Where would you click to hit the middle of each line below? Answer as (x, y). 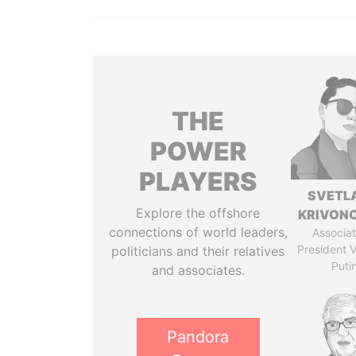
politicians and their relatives (198, 251)
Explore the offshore (198, 213)
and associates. (198, 270)
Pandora (198, 337)
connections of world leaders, (198, 232)
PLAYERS (198, 182)
